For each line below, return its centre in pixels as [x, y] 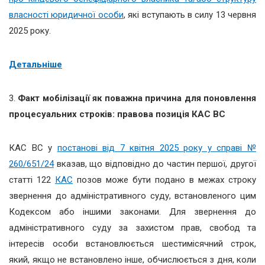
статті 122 [32, 180]
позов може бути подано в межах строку [164, 180]
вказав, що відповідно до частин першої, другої [155, 164]
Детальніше [35, 64]
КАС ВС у [33, 148]
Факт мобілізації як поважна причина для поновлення [137, 98]
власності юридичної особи [66, 14]
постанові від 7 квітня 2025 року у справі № [157, 148]
